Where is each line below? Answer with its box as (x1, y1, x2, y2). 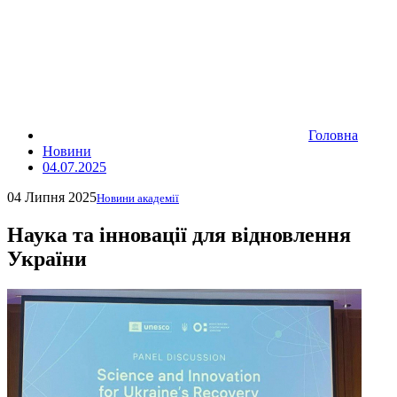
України (7, 246, 87, 270)
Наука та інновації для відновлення (7, 222, 351, 246)
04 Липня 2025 (7, 190, 97, 205)
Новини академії (97, 191, 179, 205)
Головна (308, 128, 358, 143)
